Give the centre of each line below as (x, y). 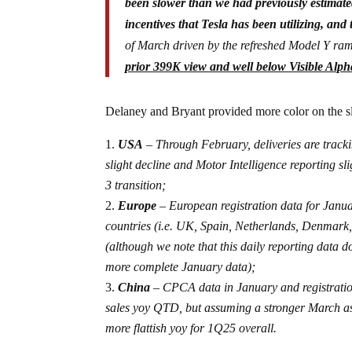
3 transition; (136, 185)
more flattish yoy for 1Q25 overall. (191, 328)
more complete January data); (181, 266)
